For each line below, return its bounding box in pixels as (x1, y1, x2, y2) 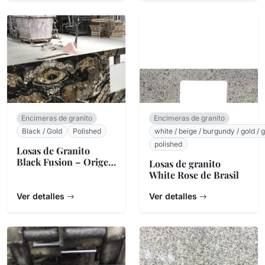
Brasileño (17, 166, 58, 179)
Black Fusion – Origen (17, 155, 114, 168)
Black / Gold (22, 126, 62, 135)
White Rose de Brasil (149, 169, 239, 182)
